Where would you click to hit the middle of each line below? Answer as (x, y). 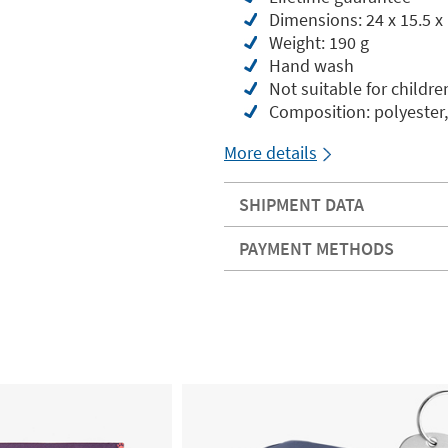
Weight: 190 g (319, 42)
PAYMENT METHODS (316, 248)
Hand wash (311, 65)
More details (270, 152)
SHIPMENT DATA (301, 204)
